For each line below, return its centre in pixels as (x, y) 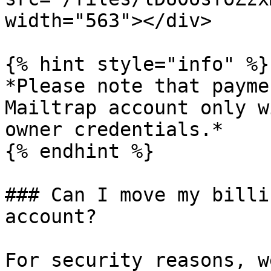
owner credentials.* (114, 129)
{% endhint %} (80, 151)
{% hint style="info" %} (137, 64)
